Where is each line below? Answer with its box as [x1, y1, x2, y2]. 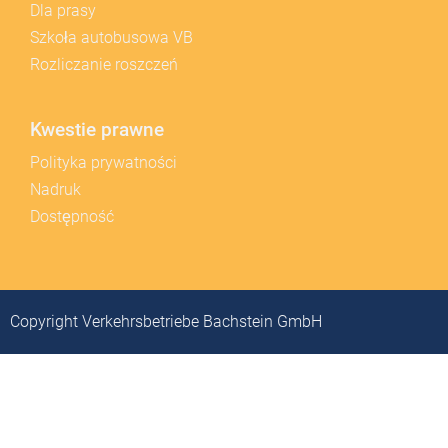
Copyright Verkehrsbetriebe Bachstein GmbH [10, 312, 322, 331]
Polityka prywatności [30, 153, 177, 172]
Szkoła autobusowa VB [30, 28, 193, 47]
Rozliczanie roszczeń [30, 55, 178, 74]
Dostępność [30, 207, 114, 226]
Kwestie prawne [30, 118, 164, 141]
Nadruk [30, 180, 81, 199]
